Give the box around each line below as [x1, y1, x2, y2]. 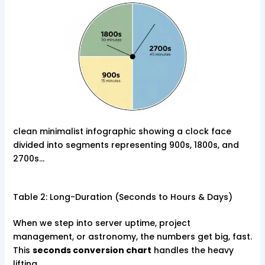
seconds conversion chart [32, 244, 151, 257]
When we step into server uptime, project [12, 217, 190, 230]
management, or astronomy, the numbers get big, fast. [12, 231, 252, 243]
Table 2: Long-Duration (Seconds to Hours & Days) [12, 191, 232, 203]
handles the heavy [151, 244, 234, 257]
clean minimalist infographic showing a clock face [12, 125, 231, 138]
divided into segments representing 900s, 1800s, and [12, 139, 239, 151]
